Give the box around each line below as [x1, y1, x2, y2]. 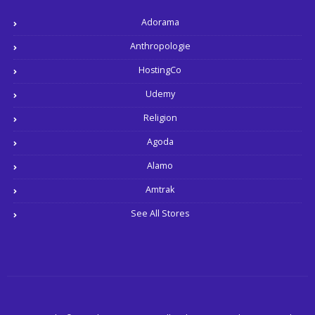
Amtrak [146, 184, 174, 196]
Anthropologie [129, 40, 191, 53]
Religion [143, 112, 177, 124]
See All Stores [131, 207, 189, 220]
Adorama [141, 16, 179, 29]
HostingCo [139, 64, 181, 77]
